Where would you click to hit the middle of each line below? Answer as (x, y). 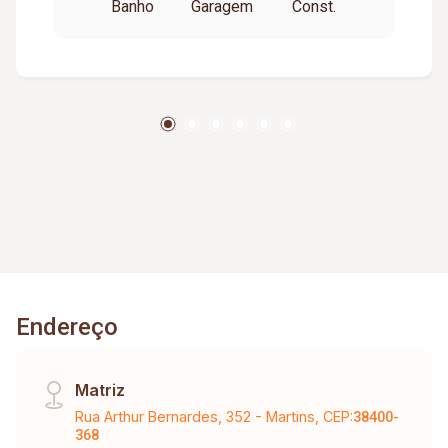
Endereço (67, 326)
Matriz (100, 389)
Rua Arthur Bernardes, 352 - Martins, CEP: (214, 416)
